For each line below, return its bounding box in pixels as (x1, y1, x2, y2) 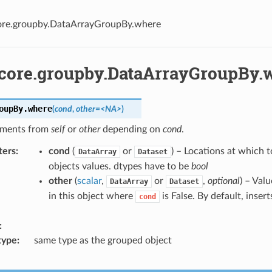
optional (207, 176, 240, 186)
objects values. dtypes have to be (48, 161, 191, 172)
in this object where (48, 191, 135, 202)
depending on (100, 124, 163, 135)
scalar (76, 176, 101, 186)
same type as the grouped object (33, 236, 172, 246)
